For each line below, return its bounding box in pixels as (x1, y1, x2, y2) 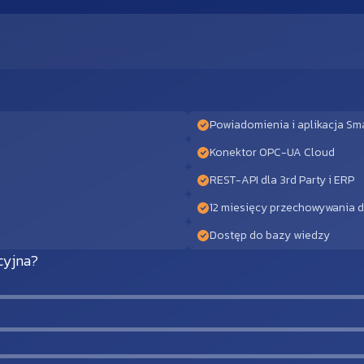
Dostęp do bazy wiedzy (210, 227, 330, 245)
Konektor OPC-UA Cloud (210, 144, 335, 162)
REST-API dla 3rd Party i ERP (210, 171, 354, 189)
